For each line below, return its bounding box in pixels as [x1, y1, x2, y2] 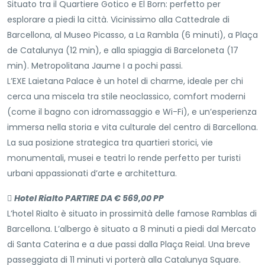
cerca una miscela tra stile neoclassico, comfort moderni [7, 91, 245, 103]
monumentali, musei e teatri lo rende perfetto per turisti [7, 152, 241, 164]
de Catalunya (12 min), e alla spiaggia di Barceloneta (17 [7, 44, 238, 57]
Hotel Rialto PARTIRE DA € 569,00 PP [14, 192, 164, 205]
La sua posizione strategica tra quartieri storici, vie [7, 137, 213, 149]
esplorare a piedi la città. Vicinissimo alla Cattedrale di [7, 14, 230, 26]
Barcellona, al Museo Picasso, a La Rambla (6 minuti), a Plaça [7, 29, 258, 41]
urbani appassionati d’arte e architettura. [7, 167, 177, 180]
